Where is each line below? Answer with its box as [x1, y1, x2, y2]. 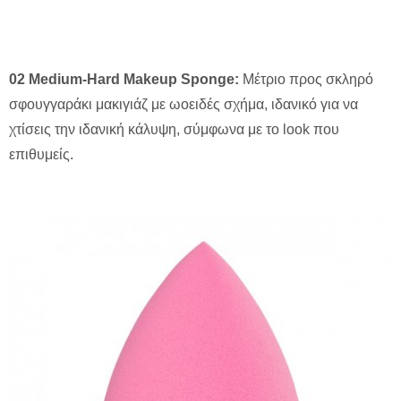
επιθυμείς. [9, 147, 73, 163]
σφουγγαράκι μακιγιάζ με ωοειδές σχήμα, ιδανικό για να [9, 97, 358, 113]
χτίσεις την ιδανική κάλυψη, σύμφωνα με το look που [9, 122, 339, 138]
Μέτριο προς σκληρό [239, 72, 373, 88]
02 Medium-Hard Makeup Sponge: [9, 72, 239, 88]
